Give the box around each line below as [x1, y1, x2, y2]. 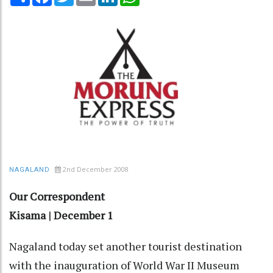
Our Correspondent [9, 188, 105, 204]
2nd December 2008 [63, 164, 129, 174]
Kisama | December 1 [9, 207, 113, 222]
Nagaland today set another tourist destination [9, 238, 242, 253]
